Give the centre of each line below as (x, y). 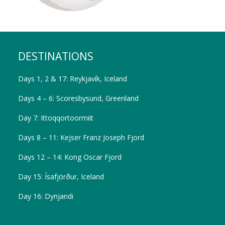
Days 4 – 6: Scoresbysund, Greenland (78, 98)
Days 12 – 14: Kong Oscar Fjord (70, 157)
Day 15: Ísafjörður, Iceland (61, 177)
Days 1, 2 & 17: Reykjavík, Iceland (72, 79)
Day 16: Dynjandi (45, 196)
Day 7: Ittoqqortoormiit (55, 118)
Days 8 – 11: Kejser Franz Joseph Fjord (81, 138)
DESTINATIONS (55, 57)
